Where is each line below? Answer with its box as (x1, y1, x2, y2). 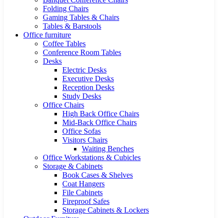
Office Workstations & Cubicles (43, 153, 141, 162)
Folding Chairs (43, 4, 89, 13)
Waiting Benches (82, 145, 134, 153)
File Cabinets (62, 188, 103, 197)
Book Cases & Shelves (62, 171, 133, 179)
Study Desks (62, 92, 101, 100)
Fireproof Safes (62, 197, 109, 205)
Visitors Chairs (62, 136, 108, 144)
